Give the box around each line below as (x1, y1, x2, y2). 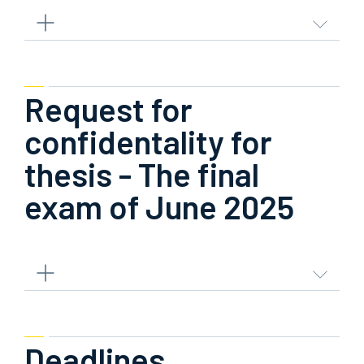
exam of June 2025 (24, 187, 294, 226)
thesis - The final (24, 154, 259, 193)
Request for (24, 89, 193, 128)
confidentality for (24, 122, 272, 161)
